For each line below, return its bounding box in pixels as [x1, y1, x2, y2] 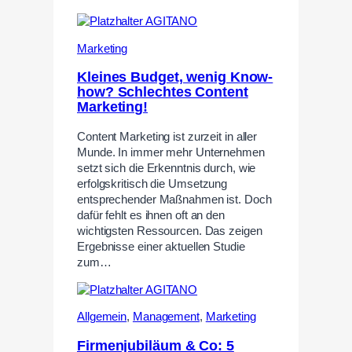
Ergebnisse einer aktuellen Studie [77, 240, 245, 253]
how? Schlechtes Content [77, 84, 248, 101]
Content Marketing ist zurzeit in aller [77, 130, 258, 143]
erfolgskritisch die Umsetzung [77, 177, 228, 190]
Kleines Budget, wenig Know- [77, 69, 273, 86]
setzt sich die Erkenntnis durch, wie [77, 161, 256, 174]
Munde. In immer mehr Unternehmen [77, 145, 265, 159]
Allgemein [77, 310, 127, 324]
